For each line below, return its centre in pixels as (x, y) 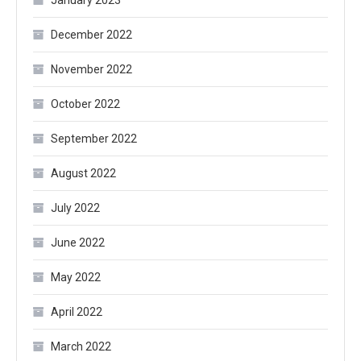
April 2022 (77, 312)
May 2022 (76, 278)
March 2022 (81, 347)
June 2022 (78, 243)
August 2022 (83, 174)
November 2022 (91, 70)
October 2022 (85, 104)
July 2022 (75, 208)
